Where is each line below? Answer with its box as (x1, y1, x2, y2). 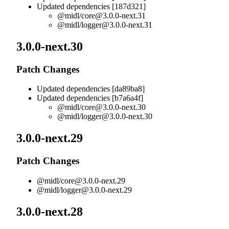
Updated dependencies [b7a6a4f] (37, 94, 143, 103)
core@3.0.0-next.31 (81, 11, 146, 20)
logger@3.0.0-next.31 (81, 20, 152, 29)
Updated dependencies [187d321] (37, 2, 146, 11)
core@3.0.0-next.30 (81, 103, 146, 112)
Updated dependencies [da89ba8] (37, 84, 145, 94)
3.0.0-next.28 (16, 204, 86, 218)
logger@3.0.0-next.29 (61, 185, 132, 194)
